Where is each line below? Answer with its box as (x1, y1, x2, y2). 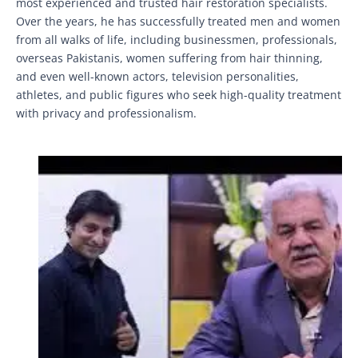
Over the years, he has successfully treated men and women (16, 13, 340, 29)
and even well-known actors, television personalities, (16, 68, 299, 84)
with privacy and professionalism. (16, 105, 197, 121)
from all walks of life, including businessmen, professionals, (16, 31, 337, 47)
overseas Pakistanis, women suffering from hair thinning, (16, 50, 323, 66)
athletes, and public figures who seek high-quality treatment (16, 86, 341, 102)
